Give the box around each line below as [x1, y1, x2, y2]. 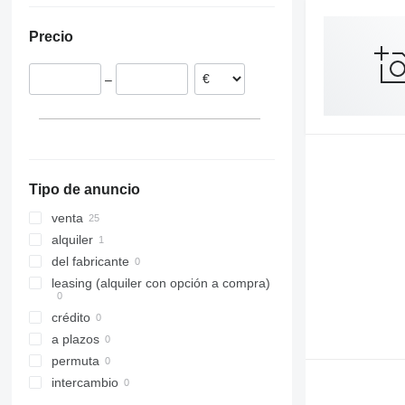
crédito [51, 310, 90, 325]
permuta [51, 353, 99, 369]
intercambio [51, 375, 118, 391]
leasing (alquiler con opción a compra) [51, 276, 270, 291]
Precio [28, 29, 73, 44]
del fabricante [51, 254, 129, 269]
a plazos [51, 332, 99, 347]
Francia [95, 33, 139, 48]
